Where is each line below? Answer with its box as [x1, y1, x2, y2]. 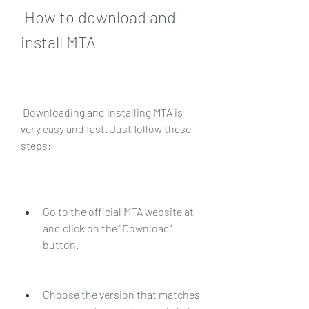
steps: [21, 138, 51, 152]
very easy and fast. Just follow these [21, 121, 191, 135]
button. [43, 237, 79, 251]
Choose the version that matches [43, 287, 200, 301]
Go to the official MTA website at [43, 204, 194, 218]
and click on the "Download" [43, 221, 172, 235]
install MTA [21, 31, 96, 52]
